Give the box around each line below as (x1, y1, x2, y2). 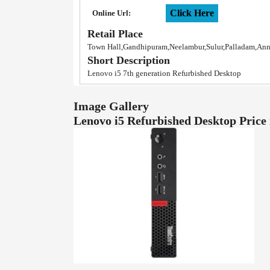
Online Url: (92, 8, 131, 17)
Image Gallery (74, 99, 149, 113)
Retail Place (87, 28, 143, 40)
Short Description (87, 54, 170, 66)
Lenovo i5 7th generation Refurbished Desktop (87, 69, 241, 78)
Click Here (170, 8, 214, 18)
